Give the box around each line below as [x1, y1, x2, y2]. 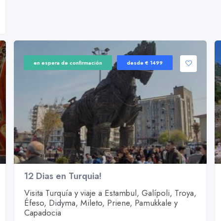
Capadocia [24, 206, 61, 219]
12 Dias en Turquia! [24, 169, 102, 183]
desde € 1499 [126, 58, 163, 67]
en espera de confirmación [33, 58, 102, 67]
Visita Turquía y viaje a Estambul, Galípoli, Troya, [24, 186, 196, 199]
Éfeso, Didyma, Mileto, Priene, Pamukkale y [24, 196, 178, 209]
